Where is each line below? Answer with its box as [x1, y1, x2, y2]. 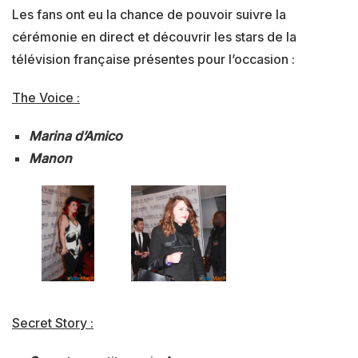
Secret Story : [12, 314, 93, 331]
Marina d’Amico [28, 127, 122, 144]
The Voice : [12, 89, 80, 105]
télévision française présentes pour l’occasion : [12, 50, 295, 67]
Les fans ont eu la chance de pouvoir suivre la [12, 6, 286, 22]
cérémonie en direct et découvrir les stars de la [12, 28, 296, 45]
